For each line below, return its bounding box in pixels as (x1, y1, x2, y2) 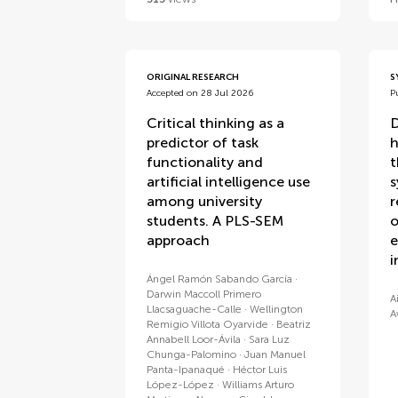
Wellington (250, 303, 304, 315)
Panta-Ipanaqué (147, 363, 226, 376)
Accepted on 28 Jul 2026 (147, 88, 254, 99)
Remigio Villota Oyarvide (147, 318, 269, 330)
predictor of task (147, 134, 259, 151)
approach (147, 232, 211, 249)
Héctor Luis (233, 363, 288, 376)
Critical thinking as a (147, 115, 285, 131)
